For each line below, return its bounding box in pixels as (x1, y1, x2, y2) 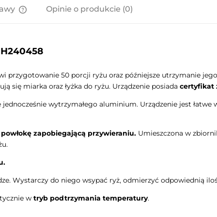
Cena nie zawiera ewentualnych (27, 27, 130, 35)
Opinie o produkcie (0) (46, 4, 133, 14)
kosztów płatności (27, 36, 85, 44)
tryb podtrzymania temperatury (33, 193, 148, 202)
